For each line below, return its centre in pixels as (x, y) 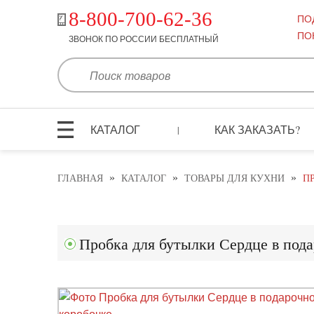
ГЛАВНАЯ (80, 179)
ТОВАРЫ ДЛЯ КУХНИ (234, 179)
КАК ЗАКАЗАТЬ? (258, 129)
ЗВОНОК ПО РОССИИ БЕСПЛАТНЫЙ (143, 39)
